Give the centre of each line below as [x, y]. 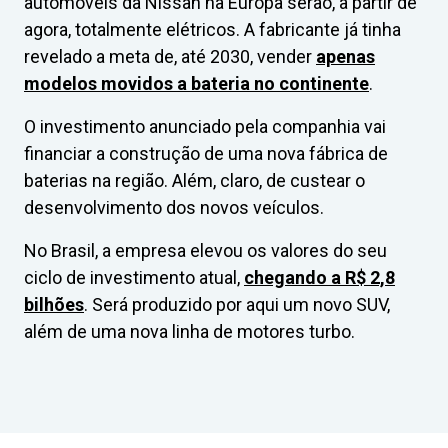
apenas [345, 56]
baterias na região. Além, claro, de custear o [194, 180]
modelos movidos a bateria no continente [196, 83]
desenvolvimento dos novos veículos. [174, 207]
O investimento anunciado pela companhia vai [205, 126]
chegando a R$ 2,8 [319, 277]
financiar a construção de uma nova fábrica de [206, 153]
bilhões [54, 304]
